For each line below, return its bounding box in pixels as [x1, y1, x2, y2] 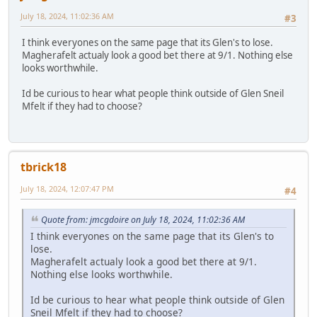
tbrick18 [21, 158, 67, 175]
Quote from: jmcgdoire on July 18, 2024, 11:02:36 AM [41, 214, 245, 226]
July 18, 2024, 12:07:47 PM [21, 183, 114, 194]
